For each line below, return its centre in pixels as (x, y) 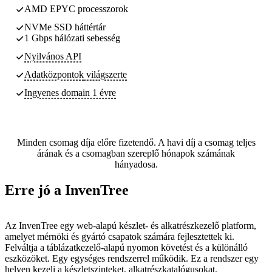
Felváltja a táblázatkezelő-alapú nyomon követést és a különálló (126, 247)
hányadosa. (136, 164)
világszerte (105, 74)
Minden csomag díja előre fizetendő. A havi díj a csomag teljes (136, 142)
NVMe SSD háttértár (65, 27)
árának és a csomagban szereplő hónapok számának (136, 153)
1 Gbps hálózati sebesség (72, 38)
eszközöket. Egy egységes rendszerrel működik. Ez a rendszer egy (132, 258)
